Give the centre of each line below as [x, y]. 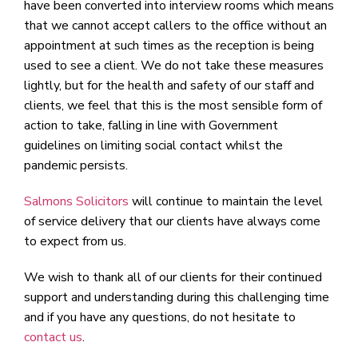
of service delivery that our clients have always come [172, 221]
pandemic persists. [76, 165]
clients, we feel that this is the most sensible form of [173, 105]
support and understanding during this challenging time [177, 297]
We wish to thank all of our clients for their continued [173, 277]
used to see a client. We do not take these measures [174, 65]
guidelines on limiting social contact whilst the [153, 145]
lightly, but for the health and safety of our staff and [169, 85]
